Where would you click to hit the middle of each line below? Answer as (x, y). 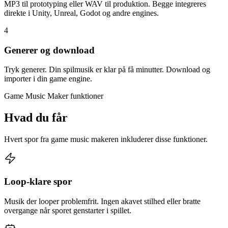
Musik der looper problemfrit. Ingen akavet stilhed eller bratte (102, 201)
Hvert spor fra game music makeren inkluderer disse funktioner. (106, 139)
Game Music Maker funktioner (54, 96)
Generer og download (49, 50)
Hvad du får (36, 118)
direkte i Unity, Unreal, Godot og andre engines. (81, 13)
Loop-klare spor (38, 181)
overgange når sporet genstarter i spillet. (68, 210)
